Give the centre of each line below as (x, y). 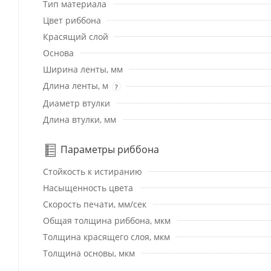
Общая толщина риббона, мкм (107, 220)
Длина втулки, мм (80, 119)
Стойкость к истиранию (93, 171)
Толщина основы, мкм (89, 253)
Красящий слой (76, 37)
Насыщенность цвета (88, 188)
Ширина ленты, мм (83, 70)
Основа (58, 53)
